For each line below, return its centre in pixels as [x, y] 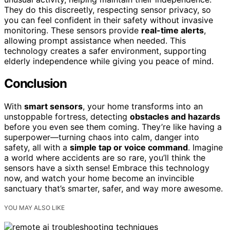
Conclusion [35, 84]
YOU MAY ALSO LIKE [34, 208]
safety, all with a [37, 148]
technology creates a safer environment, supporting [105, 51]
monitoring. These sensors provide [73, 30]
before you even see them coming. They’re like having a [113, 127]
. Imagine [205, 148]
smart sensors [53, 107]
